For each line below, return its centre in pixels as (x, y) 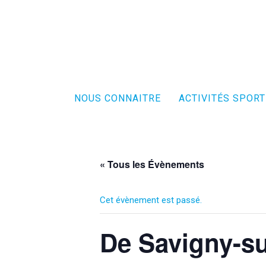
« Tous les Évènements (152, 164)
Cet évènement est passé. (151, 200)
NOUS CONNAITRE (117, 98)
